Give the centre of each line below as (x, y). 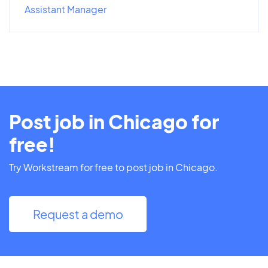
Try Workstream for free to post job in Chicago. (113, 167)
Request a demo (78, 214)
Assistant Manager (66, 9)
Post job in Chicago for (114, 121)
